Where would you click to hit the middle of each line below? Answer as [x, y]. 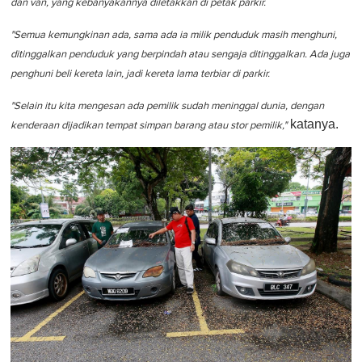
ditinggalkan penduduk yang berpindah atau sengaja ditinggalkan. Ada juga [180, 54]
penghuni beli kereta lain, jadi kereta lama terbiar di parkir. [140, 74]
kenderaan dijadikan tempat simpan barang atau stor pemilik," [149, 125]
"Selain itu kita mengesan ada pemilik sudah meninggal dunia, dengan [167, 106]
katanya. [313, 124]
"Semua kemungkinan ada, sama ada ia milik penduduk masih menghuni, [174, 35]
